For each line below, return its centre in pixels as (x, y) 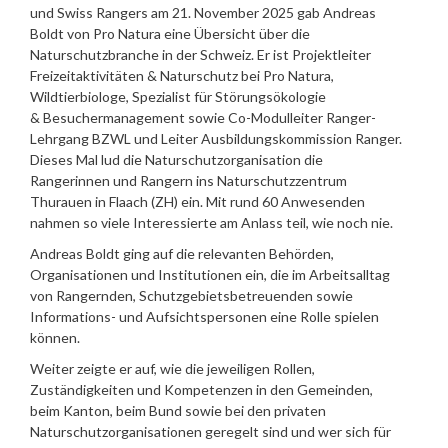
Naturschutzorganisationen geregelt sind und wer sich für (210, 431)
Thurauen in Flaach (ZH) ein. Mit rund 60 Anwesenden (197, 201)
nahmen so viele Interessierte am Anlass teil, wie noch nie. (211, 222)
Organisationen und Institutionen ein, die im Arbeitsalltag (210, 274)
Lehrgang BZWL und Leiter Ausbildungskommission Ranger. (216, 138)
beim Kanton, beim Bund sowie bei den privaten (178, 410)
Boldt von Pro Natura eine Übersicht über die (170, 33)
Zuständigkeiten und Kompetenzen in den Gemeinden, (201, 389)
